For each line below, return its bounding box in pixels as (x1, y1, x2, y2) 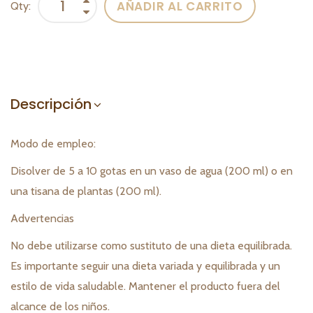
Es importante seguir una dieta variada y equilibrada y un (10, 259, 280, 273)
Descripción (10, 94, 92, 115)
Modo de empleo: (10, 137, 96, 151)
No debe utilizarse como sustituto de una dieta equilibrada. (10, 239, 292, 253)
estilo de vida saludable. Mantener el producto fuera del (10, 279, 280, 293)
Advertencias (10, 212, 74, 226)
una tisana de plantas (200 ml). (10, 184, 164, 198)
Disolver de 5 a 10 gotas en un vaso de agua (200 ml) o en (10, 164, 293, 178)
